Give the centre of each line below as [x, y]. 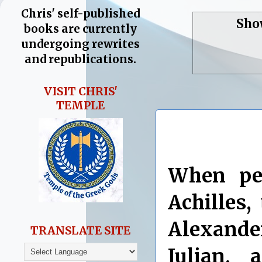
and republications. [81, 59]
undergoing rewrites [81, 44]
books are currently [81, 29]
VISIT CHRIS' [81, 92]
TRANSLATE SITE [81, 230]
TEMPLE [81, 106]
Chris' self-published [81, 14]
